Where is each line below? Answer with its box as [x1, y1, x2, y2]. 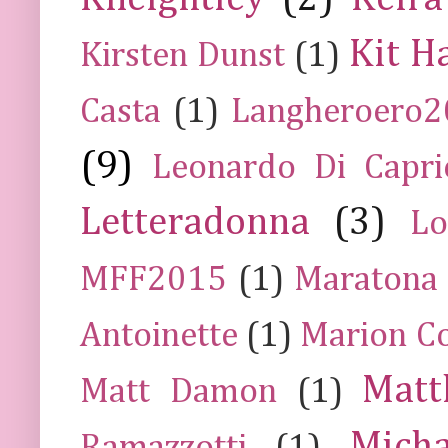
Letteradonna [80, 202, 310, 243]
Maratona [294, 262, 438, 298]
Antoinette [80, 318, 238, 354]
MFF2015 [80, 262, 227, 298]
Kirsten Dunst [80, 38, 285, 74]
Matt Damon [80, 374, 277, 410]
